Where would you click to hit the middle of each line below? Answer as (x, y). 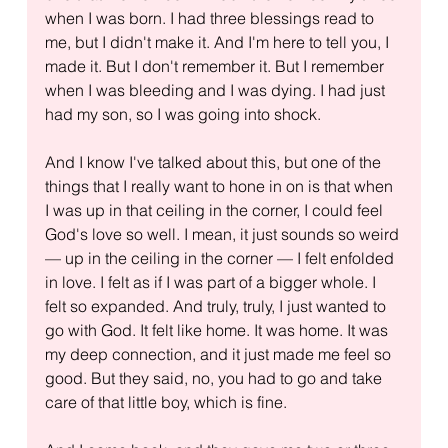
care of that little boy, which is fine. (165, 401)
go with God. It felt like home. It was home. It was (218, 329)
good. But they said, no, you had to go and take (215, 377)
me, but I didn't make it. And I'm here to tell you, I (218, 41)
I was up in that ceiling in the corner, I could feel (215, 209)
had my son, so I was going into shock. (182, 113)
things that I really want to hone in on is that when (220, 185)
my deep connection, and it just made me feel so (219, 353)
